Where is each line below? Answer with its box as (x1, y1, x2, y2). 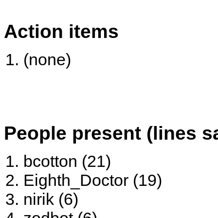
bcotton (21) (23, 152, 111, 170)
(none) (23, 50, 71, 69)
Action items (4, 20, 119, 42)
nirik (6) (23, 190, 78, 208)
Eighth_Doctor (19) (23, 171, 162, 189)
